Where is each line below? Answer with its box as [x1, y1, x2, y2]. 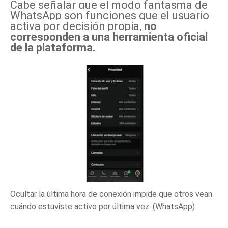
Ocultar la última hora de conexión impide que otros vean [10, 189, 212, 199]
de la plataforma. [10, 41, 96, 54]
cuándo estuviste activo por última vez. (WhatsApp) [10, 201, 195, 211]
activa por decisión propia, [10, 20, 141, 33]
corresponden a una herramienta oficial [10, 31, 208, 43]
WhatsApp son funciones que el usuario [10, 9, 209, 22]
